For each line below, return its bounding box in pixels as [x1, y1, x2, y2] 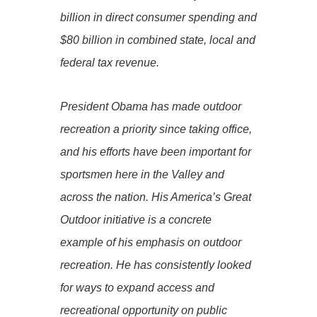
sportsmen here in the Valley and [59, 168, 224, 180]
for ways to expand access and [59, 281, 214, 294]
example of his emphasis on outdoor [59, 236, 241, 248]
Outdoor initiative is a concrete [59, 213, 212, 226]
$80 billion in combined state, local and [59, 33, 255, 46]
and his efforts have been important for [59, 145, 251, 158]
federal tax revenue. [59, 56, 159, 69]
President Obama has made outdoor [59, 100, 241, 113]
